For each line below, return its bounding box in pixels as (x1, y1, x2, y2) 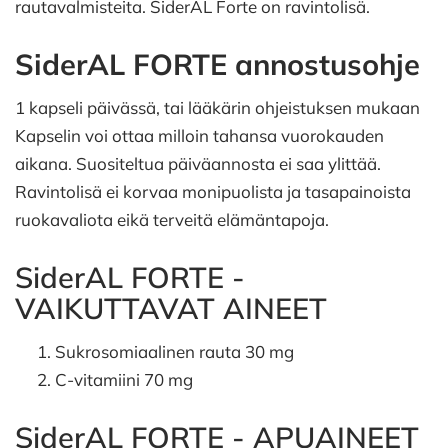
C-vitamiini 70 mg (55, 369, 193, 390)
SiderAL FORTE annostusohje (15, 46, 420, 82)
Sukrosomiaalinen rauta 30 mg (55, 341, 294, 362)
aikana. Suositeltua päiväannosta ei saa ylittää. (15, 153, 381, 174)
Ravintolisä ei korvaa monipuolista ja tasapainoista (15, 181, 411, 202)
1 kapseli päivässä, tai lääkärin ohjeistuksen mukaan (15, 97, 420, 118)
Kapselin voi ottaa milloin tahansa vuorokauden (15, 125, 384, 146)
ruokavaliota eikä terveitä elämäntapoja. (15, 209, 329, 230)
